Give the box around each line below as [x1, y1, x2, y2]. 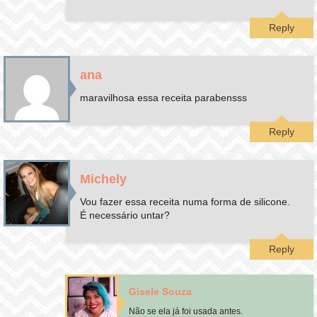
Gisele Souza [129, 286, 192, 297]
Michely [80, 171, 127, 186]
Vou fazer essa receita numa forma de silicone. [80, 195, 291, 207]
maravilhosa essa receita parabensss [80, 91, 248, 103]
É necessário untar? [80, 209, 171, 221]
